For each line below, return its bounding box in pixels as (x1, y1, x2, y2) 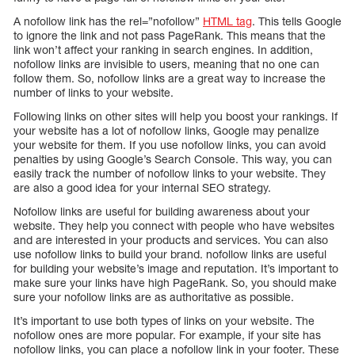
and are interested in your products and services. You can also (13, 233, 328, 247)
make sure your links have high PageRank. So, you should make (13, 276, 337, 290)
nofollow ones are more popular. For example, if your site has (13, 328, 321, 342)
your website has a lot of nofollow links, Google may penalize (13, 124, 319, 138)
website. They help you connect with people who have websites (13, 219, 334, 233)
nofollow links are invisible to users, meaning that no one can (13, 57, 319, 71)
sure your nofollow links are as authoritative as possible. (13, 290, 294, 304)
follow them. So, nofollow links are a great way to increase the (13, 71, 326, 86)
